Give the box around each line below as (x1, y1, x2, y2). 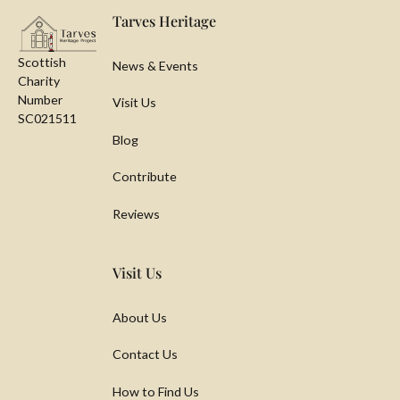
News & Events (112, 57, 198, 73)
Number (17, 92, 63, 108)
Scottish (17, 54, 66, 71)
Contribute (112, 169, 177, 185)
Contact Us (112, 346, 178, 362)
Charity (17, 73, 60, 89)
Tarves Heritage (112, 11, 216, 31)
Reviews (112, 205, 160, 221)
